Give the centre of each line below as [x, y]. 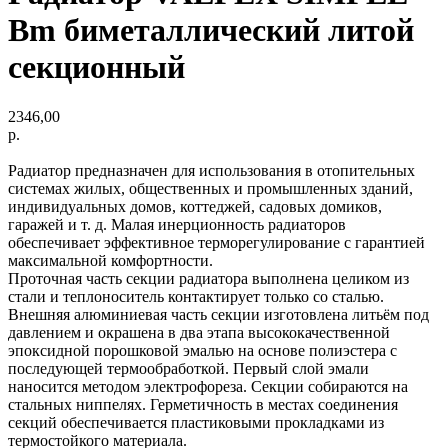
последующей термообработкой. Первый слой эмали [188, 368]
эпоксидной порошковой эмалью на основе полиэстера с [202, 350]
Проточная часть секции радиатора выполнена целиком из [208, 278]
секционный [96, 67]
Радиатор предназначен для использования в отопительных [211, 170]
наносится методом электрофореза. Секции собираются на [208, 386]
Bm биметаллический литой [211, 30]
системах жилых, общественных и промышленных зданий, [210, 188]
